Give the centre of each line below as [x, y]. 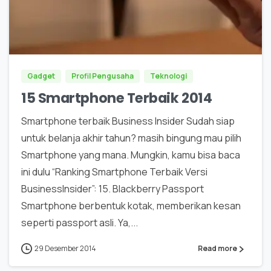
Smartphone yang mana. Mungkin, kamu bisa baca [131, 155]
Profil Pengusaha [103, 76]
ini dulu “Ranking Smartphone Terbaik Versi [114, 171]
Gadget [41, 76]
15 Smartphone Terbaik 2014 [117, 98]
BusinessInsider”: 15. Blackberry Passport [113, 188]
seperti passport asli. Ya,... [80, 222]
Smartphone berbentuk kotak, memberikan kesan [131, 205]
